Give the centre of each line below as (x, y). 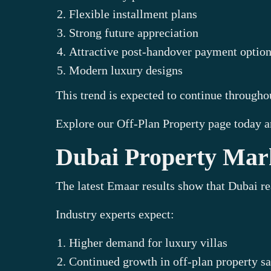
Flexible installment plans (133, 14)
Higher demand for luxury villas (148, 243)
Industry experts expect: (115, 214)
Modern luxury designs (126, 70)
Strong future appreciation (134, 33)
